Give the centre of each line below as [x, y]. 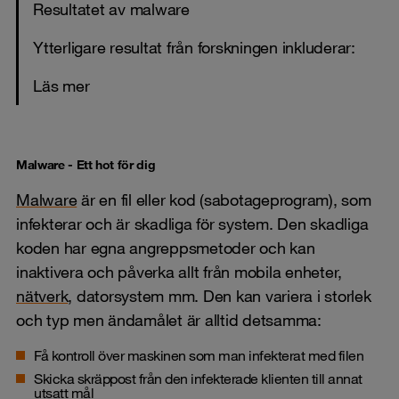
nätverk [42, 295]
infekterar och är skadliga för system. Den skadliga [192, 223]
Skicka [56, 378]
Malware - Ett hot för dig [86, 164]
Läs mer [61, 85]
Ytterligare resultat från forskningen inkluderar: [194, 47]
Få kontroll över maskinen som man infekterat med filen [199, 355]
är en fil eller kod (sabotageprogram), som [224, 199]
